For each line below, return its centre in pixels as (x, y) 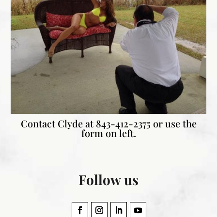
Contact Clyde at (58, 123)
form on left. (108, 133)
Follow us (108, 179)
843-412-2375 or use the (146, 123)
